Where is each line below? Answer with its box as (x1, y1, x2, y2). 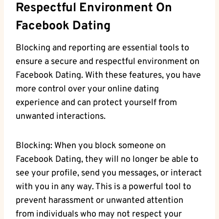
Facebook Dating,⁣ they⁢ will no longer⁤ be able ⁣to (16, 154, 198, 166)
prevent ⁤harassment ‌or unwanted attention (16, 195, 183, 207)
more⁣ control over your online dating (16, 84, 159, 95)
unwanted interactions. (16, 111, 106, 123)
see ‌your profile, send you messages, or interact (16, 168, 202, 179)
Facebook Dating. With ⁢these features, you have (16, 70, 201, 82)
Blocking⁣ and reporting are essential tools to (16, 43, 189, 54)
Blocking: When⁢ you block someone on (16, 140, 166, 152)
